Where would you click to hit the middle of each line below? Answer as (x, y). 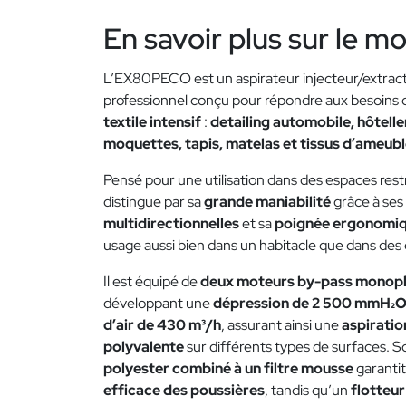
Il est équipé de (152, 282)
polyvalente (144, 347)
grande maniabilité (267, 202)
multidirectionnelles (171, 224)
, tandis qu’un (308, 391)
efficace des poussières (184, 391)
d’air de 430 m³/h (162, 325)
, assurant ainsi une (281, 325)
